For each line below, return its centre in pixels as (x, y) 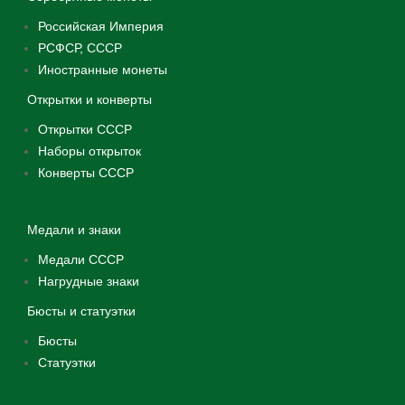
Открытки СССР (85, 129)
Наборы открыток (89, 151)
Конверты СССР (86, 173)
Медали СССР (81, 259)
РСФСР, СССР (80, 48)
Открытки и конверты (89, 99)
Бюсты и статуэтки (81, 311)
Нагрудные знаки (89, 281)
